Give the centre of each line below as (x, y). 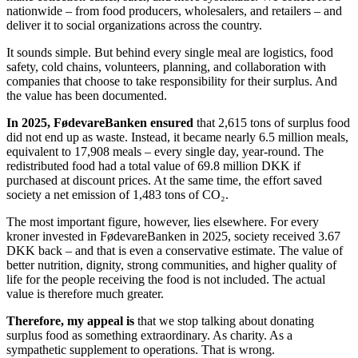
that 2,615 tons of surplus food (272, 122)
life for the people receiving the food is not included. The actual (166, 279)
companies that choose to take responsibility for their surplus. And (172, 81)
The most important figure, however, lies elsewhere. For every (163, 221)
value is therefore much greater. (85, 293)
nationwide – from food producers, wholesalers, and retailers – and (174, 10)
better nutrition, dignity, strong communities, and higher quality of (171, 265)
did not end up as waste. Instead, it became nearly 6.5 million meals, (177, 137)
